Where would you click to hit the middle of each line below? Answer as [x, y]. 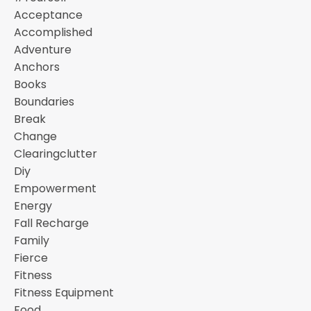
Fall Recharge [51, 223]
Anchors [37, 67]
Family [32, 240]
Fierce [31, 258]
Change [35, 136]
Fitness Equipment [64, 292]
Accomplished [53, 32]
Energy [33, 205]
